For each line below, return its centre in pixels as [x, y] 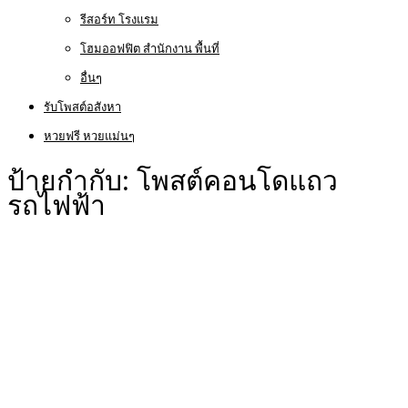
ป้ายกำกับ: [72, 182]
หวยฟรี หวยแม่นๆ [89, 137]
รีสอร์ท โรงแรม [119, 20]
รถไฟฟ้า [56, 207]
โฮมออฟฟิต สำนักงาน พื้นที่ [150, 49]
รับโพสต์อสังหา [82, 107]
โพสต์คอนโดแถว [237, 182]
